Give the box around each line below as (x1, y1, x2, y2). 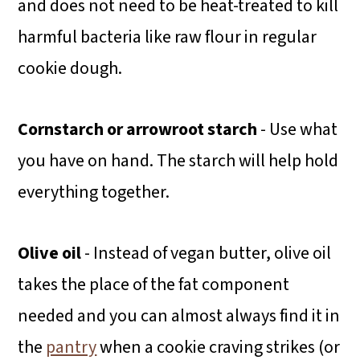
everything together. (18, 179, 170, 206)
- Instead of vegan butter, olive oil (81, 240, 332, 267)
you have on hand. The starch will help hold (18, 148, 339, 174)
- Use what (257, 117, 338, 143)
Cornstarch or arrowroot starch (18, 117, 258, 143)
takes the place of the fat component (18, 272, 290, 298)
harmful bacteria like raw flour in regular (18, 24, 317, 51)
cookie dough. (18, 55, 123, 82)
